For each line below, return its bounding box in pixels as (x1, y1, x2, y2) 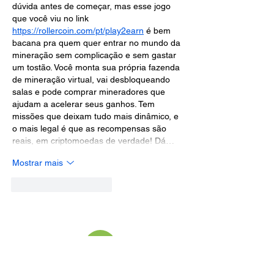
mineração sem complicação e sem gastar (12, 50, 179, 61)
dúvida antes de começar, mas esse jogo (12, 1, 173, 12)
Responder (75, 180, 112, 190)
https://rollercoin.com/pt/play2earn (12, 26, 144, 36)
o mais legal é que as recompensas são (12, 124, 169, 134)
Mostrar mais (12, 157, 63, 168)
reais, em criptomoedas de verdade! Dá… (12, 136, 174, 146)
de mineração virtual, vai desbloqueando (12, 75, 172, 85)
